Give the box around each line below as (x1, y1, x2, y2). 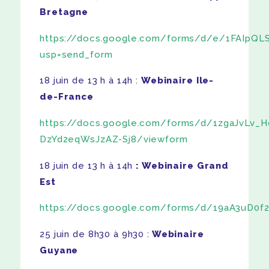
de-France (40, 91, 94, 103)
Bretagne (40, 7, 89, 18)
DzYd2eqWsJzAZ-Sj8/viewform (40, 133, 188, 145)
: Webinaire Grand (136, 160, 229, 171)
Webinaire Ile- (141, 75, 214, 86)
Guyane (40, 244, 79, 256)
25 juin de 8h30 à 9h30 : (40, 228, 150, 240)
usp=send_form (40, 49, 113, 60)
